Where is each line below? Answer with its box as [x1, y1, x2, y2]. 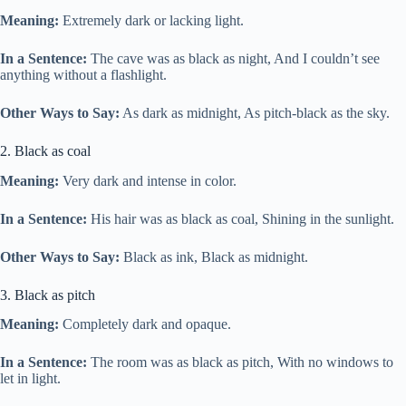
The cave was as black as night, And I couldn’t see [87, 50, 380, 66]
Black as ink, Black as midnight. [120, 248, 308, 265]
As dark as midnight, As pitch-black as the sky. [120, 104, 390, 121]
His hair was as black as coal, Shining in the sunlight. [87, 210, 394, 227]
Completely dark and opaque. [59, 316, 231, 333]
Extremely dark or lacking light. [59, 12, 244, 28]
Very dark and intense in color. [59, 172, 237, 188]
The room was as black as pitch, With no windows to [87, 354, 393, 371]
